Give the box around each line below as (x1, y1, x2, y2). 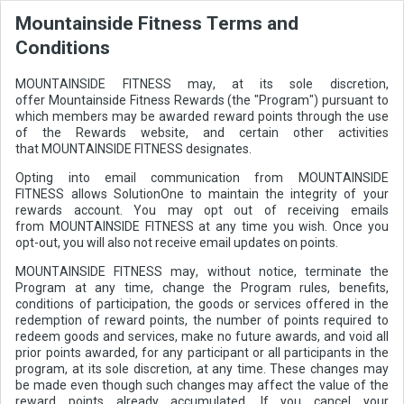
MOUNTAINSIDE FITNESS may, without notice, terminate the (15, 264, 389, 280)
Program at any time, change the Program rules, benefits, (15, 280, 389, 296)
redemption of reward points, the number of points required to (15, 313, 389, 328)
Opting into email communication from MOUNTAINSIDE (15, 170, 389, 186)
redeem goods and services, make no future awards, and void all (15, 329, 389, 344)
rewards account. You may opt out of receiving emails (15, 203, 389, 218)
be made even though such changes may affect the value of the (15, 378, 389, 393)
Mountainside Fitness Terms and (15, 12, 299, 34)
